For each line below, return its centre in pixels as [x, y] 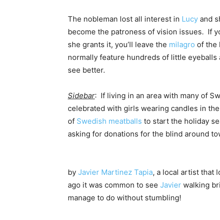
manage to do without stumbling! [124, 198]
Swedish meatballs [109, 121]
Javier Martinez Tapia [115, 172]
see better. [86, 70]
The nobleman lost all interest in [125, 19]
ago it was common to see [114, 185]
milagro [182, 45]
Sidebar [81, 96]
